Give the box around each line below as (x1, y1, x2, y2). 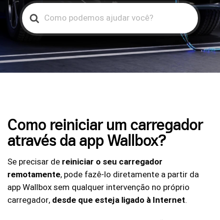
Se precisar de (7, 156, 62, 168)
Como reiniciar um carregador (7, 118, 203, 132)
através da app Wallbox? (7, 134, 166, 147)
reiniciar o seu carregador (62, 156, 163, 168)
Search (22, 3, 48, 15)
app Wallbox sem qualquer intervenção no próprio (7, 181, 190, 193)
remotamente (7, 168, 60, 181)
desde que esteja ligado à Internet (52, 194, 185, 206)
